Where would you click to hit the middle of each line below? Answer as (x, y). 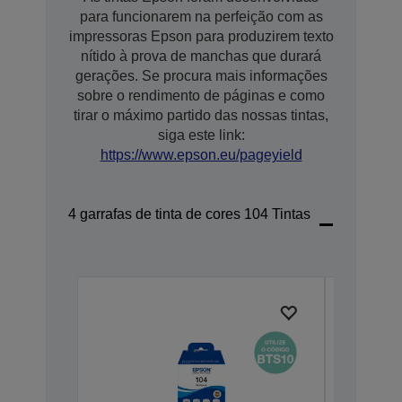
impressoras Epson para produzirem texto (201, 36)
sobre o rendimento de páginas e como (201, 96)
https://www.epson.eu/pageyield (201, 155)
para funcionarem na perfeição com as (201, 17)
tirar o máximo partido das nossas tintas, (201, 115)
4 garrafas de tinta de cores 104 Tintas (189, 214)
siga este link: (201, 135)
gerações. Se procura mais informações (201, 76)
